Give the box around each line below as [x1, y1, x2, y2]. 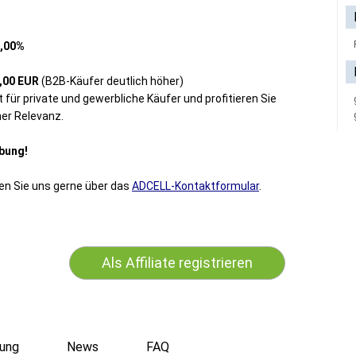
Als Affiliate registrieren [102, 254, 253, 271]
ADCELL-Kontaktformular [132, 180, 259, 192]
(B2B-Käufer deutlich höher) [39, 75, 184, 87]
